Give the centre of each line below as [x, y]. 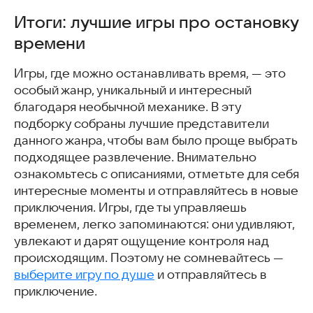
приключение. [56, 292]
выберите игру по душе [84, 275]
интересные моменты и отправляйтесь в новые [156, 191]
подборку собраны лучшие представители [141, 124]
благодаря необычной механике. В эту [128, 107]
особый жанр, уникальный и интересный [133, 90]
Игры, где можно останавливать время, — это [150, 74]
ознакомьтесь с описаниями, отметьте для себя [156, 174]
